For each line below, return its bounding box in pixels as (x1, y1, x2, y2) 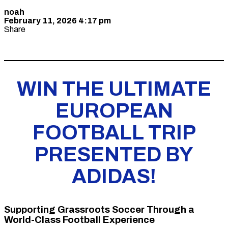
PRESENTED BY (35, 144, 193, 166)
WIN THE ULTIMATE (17, 78, 211, 100)
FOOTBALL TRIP (32, 122, 196, 144)
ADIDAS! (72, 165, 156, 188)
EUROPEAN (55, 100, 173, 122)
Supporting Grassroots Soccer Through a (4, 204, 194, 215)
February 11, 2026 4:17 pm (4, 16, 111, 25)
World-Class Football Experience (4, 214, 155, 225)
